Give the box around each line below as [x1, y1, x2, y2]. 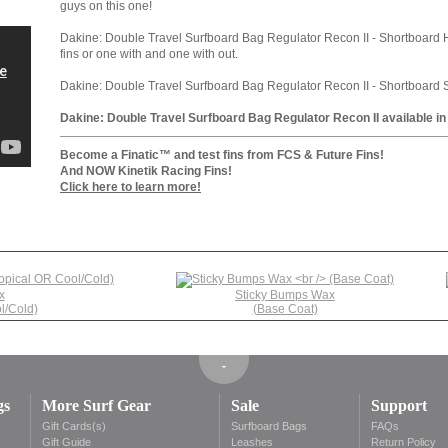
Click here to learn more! [60, 180, 201, 194]
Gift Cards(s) [42, 420, 106, 432]
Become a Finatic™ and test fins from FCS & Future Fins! [60, 148, 384, 162]
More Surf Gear [42, 397, 151, 414]
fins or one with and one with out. [60, 47, 238, 61]
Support [371, 397, 427, 414]
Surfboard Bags [231, 420, 307, 432]
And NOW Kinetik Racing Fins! [60, 164, 232, 178]
